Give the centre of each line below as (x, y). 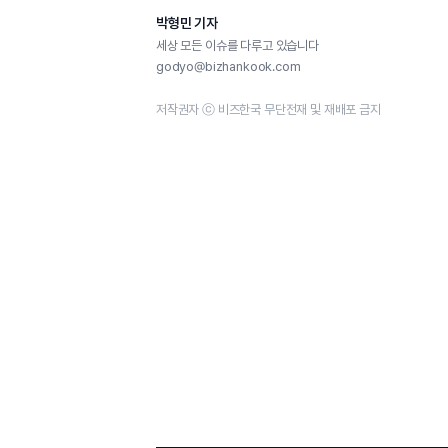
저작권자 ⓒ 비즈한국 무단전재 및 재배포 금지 (268, 109)
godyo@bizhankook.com (228, 66)
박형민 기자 (187, 22)
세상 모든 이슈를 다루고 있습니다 (237, 45)
